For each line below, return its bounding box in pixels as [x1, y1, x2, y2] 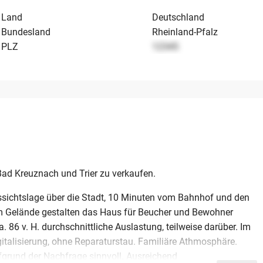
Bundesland [1, 26, 51, 38]
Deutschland [152, 12, 205, 23]
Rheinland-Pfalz [152, 26, 218, 38]
